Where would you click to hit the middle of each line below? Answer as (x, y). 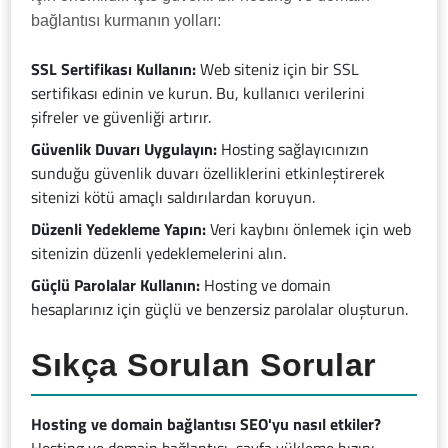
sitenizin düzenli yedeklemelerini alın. (159, 253)
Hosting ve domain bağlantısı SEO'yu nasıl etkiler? (206, 424)
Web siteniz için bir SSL (278, 69)
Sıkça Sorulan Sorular (203, 365)
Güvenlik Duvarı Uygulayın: (124, 149)
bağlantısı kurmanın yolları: (126, 21)
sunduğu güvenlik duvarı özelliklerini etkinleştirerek (208, 173)
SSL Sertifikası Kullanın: (114, 69)
